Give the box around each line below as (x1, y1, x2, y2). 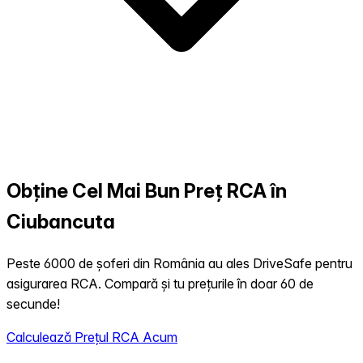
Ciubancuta (6, 210, 115, 234)
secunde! (6, 296, 60, 313)
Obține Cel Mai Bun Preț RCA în (6, 179, 287, 203)
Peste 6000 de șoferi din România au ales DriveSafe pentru (6, 255, 352, 272)
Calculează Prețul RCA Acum (6, 329, 177, 346)
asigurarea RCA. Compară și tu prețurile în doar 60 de (6, 275, 314, 293)
